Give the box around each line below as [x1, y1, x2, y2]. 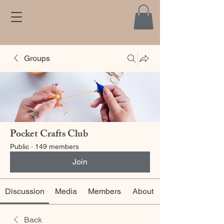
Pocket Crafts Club [10, 126, 88, 144]
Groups [24, 53, 50, 63]
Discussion [4, 186, 44, 196]
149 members [35, 142, 79, 151]
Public [10, 142, 29, 151]
